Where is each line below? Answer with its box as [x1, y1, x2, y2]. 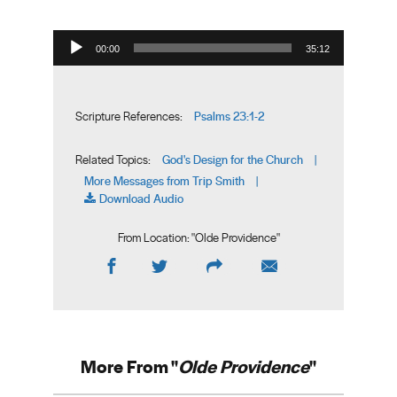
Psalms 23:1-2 [194, 107, 264, 124]
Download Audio [99, 190, 183, 206]
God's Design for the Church [162, 151, 303, 167]
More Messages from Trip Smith [84, 172, 245, 189]
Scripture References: [75, 108, 183, 124]
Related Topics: [75, 152, 151, 167]
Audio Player [52, 19, 88, 39]
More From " [81, 354, 178, 378]
